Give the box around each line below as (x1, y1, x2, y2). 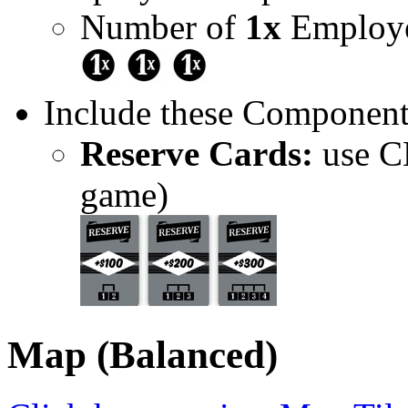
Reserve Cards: (80, 134, 313, 174)
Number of (80, 7, 245, 47)
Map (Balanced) (7, 333, 278, 377)
